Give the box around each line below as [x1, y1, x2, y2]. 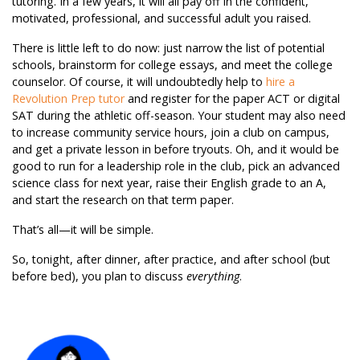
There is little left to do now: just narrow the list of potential [12, 40, 325, 56]
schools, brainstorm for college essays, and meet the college [12, 57, 333, 73]
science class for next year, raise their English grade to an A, [12, 175, 326, 191]
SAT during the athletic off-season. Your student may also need [12, 108, 346, 124]
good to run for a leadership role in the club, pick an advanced [12, 158, 340, 174]
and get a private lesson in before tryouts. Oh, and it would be [12, 141, 339, 157]
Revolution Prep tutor [12, 91, 125, 107]
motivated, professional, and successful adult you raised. [12, 10, 311, 27]
